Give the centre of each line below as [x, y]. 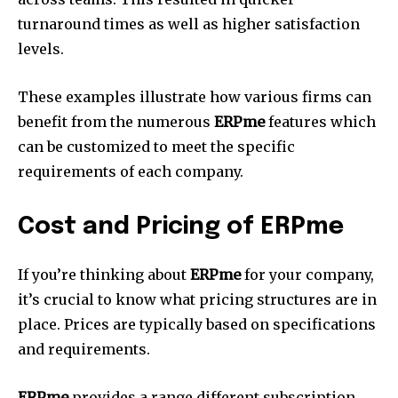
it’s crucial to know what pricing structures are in [197, 300]
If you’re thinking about [104, 275]
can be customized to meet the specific [156, 147]
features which [320, 122]
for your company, [307, 275]
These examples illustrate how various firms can [195, 97]
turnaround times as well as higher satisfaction [189, 24]
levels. [41, 49]
